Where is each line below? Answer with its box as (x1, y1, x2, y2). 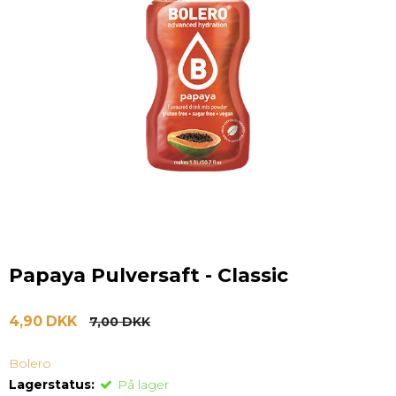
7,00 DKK (89, 314, 150, 331)
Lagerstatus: (9, 377, 95, 393)
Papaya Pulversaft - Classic (9, 263, 288, 286)
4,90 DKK (9, 313, 77, 331)
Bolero (9, 355, 51, 372)
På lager (118, 377, 169, 393)
